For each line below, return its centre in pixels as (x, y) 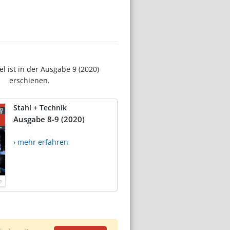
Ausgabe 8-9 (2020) (49, 119)
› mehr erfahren (41, 142)
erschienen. (29, 80)
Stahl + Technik (40, 107)
